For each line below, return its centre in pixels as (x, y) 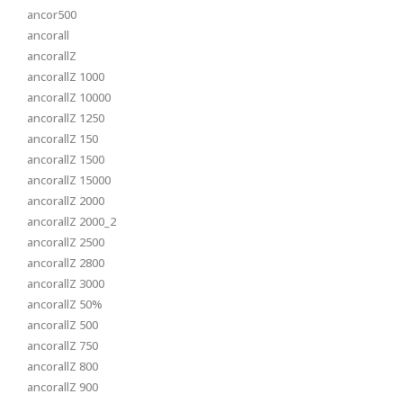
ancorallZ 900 (63, 387)
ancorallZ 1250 (66, 118)
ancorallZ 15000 (69, 180)
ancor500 (52, 14)
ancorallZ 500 (63, 325)
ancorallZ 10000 (69, 97)
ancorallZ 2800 (66, 263)
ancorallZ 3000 (66, 283)
